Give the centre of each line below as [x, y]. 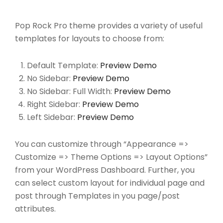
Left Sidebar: [52, 117]
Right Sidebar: [55, 104]
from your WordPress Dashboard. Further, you [105, 170]
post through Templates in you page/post [97, 196]
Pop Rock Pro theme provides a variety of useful [109, 26]
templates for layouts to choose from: [90, 39]
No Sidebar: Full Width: [70, 91]
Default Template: [63, 65]
